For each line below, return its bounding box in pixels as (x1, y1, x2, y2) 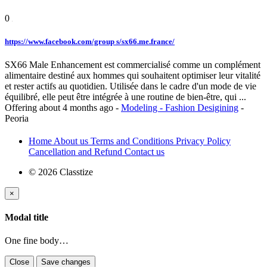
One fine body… (5, 235, 69, 246)
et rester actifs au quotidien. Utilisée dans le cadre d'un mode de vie (5, 80, 256, 91)
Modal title (5, 212, 48, 223)
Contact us (125, 146, 164, 157)
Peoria (5, 113, 29, 123)
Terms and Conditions (91, 135, 176, 146)
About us (54, 135, 91, 146)
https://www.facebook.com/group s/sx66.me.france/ (5, 36, 175, 46)
